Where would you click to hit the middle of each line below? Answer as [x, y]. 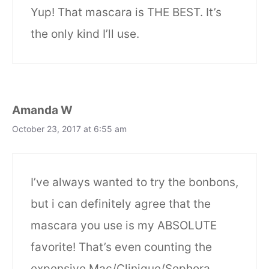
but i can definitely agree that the [121, 204]
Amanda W [42, 110]
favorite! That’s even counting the [121, 247]
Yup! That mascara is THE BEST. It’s [126, 12]
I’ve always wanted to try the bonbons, [134, 183]
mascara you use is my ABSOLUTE [124, 226]
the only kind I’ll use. [85, 34]
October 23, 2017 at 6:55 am [69, 128]
